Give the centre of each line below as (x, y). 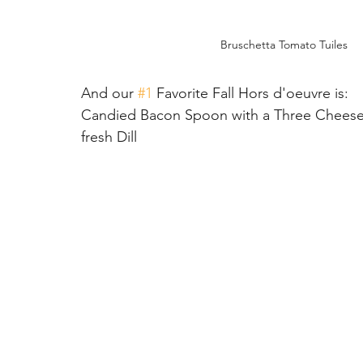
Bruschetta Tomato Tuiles (284, 45)
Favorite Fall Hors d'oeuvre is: (250, 93)
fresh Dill (109, 137)
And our (109, 93)
